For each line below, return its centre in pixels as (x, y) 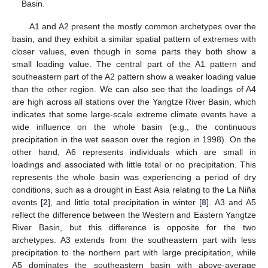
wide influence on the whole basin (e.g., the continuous (134, 127)
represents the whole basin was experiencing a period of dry (134, 177)
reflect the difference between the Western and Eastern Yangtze (134, 214)
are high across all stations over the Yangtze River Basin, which (134, 101)
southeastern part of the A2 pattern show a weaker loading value (134, 76)
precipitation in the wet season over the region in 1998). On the (134, 139)
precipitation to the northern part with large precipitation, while (134, 252)
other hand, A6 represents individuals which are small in (134, 152)
